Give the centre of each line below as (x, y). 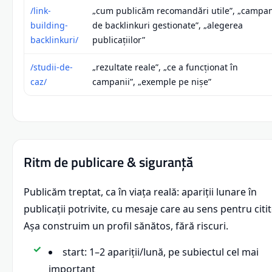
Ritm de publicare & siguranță (108, 162)
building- (49, 25)
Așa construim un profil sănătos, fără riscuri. (126, 226)
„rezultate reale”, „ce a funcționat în (165, 67)
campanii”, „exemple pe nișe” (152, 81)
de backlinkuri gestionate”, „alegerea (168, 25)
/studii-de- (52, 67)
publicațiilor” (119, 39)
